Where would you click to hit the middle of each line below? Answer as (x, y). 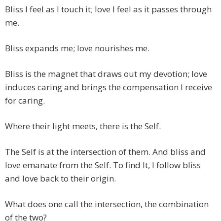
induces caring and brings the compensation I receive (109, 87)
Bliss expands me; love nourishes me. (77, 48)
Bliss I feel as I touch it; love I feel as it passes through (108, 9)
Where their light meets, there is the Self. (83, 126)
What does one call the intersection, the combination (107, 204)
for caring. (25, 101)
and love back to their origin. (60, 179)
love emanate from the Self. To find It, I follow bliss (103, 165)
